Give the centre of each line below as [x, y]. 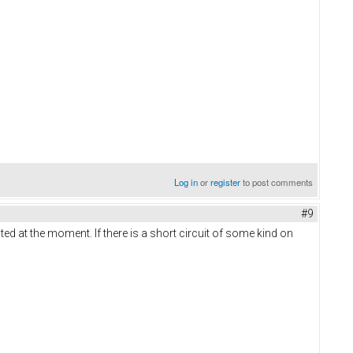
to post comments [277, 182]
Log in [186, 182]
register [226, 182]
